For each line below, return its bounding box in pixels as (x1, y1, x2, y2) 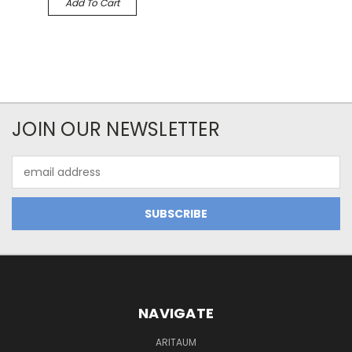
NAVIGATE (138, 303, 214, 324)
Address (12, 172, 55, 189)
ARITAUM (156, 335, 196, 350)
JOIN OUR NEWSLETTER (12, 116, 220, 143)
